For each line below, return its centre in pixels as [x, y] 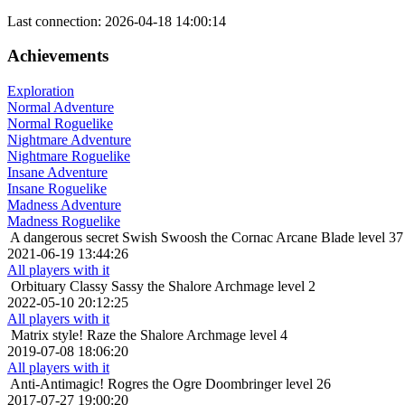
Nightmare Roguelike [69, 156]
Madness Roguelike [64, 221]
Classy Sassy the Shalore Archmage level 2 [193, 287]
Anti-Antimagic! [57, 384]
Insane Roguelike [57, 189]
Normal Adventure [61, 108]
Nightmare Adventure [69, 140]
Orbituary [38, 287]
